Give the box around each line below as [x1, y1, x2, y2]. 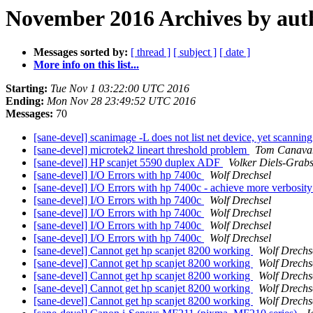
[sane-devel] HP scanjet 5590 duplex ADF [34, 156, 223, 169]
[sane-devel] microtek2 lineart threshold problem [34, 144, 249, 156]
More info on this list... [34, 59, 139, 71]
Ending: [6, 95, 44, 108]
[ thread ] [131, 46, 170, 59]
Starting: [6, 82, 48, 95]
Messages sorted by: [34, 46, 128, 59]
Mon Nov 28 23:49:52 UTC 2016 [47, 95, 196, 108]
